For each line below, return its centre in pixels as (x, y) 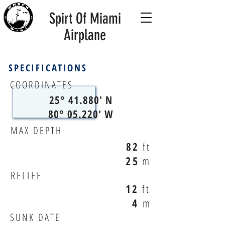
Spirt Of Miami (85, 19)
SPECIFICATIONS (48, 68)
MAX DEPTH (36, 130)
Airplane (85, 35)
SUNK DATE (35, 217)
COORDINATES (42, 85)
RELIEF (26, 175)
